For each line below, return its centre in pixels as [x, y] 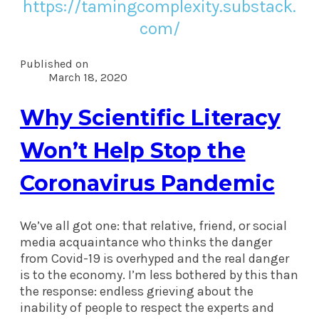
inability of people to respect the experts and [147, 307]
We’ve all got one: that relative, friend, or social [153, 225]
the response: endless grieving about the [137, 291]
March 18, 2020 [88, 77]
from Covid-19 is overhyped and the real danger [155, 258]
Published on [54, 64]
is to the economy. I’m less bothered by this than [159, 274]
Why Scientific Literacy [150, 117]
